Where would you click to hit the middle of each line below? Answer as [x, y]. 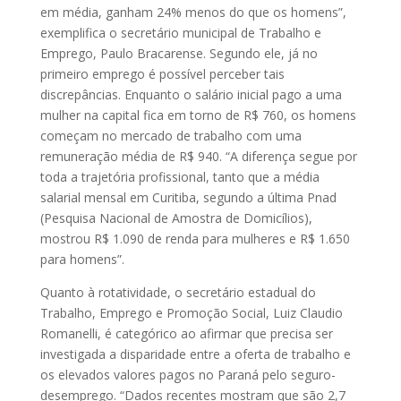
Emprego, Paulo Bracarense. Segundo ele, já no [179, 53]
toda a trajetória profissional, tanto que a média [179, 176]
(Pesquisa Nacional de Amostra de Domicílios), [176, 218]
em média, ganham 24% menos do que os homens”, [193, 12]
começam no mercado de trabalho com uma [171, 135]
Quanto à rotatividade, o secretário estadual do [178, 292]
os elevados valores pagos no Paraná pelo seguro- [188, 374]
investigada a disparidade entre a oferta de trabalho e [195, 354]
